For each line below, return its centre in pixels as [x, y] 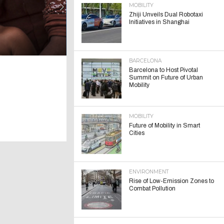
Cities [137, 133]
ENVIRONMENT [149, 172]
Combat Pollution [152, 188]
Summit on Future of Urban [166, 77]
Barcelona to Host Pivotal [163, 70]
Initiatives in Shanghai [159, 22]
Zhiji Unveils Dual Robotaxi [166, 14]
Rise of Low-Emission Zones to [171, 181]
